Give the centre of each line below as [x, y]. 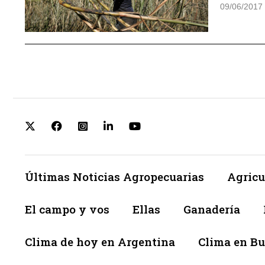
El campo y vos [67, 209]
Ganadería [212, 209]
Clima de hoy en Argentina [100, 242]
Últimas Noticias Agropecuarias [114, 177]
